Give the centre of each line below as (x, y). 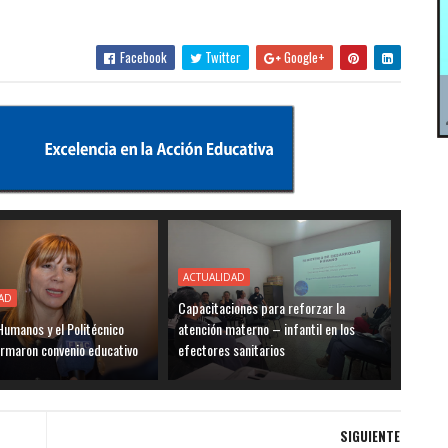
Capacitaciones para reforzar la (262, 307)
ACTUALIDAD (214, 276)
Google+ (302, 56)
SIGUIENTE (369, 435)
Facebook (141, 56)
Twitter (221, 56)
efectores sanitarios (232, 349)
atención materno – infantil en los (267, 328)
